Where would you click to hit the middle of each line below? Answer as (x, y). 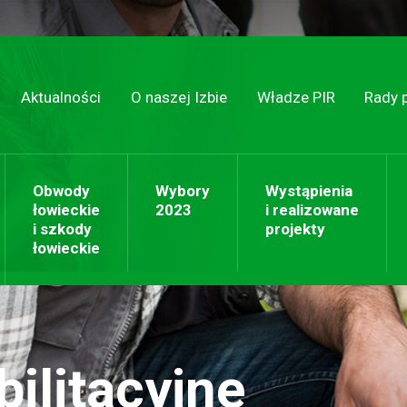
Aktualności (61, 98)
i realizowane (312, 210)
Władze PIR (296, 98)
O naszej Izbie (179, 98)
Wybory (183, 191)
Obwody (61, 191)
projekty (295, 229)
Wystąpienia (309, 191)
